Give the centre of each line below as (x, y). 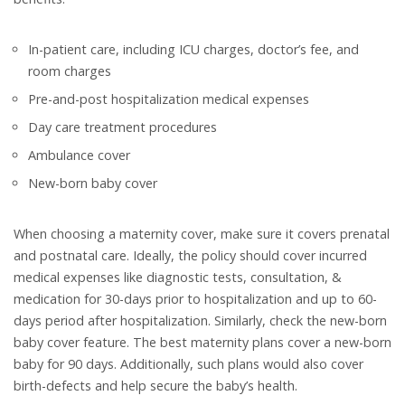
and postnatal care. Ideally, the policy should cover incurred (190, 256)
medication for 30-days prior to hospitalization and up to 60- (195, 299)
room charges (70, 71)
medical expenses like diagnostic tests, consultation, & (178, 278)
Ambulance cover (79, 155)
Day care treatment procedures (122, 127)
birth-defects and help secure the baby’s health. (155, 386)
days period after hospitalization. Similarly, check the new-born (200, 321)
